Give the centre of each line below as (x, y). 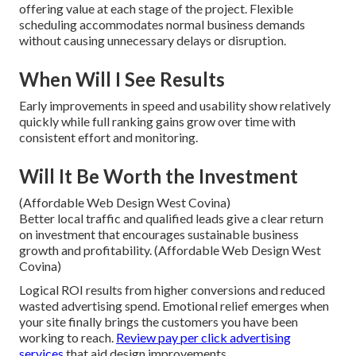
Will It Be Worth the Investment (159, 176)
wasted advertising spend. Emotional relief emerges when (174, 306)
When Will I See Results (122, 79)
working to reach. (68, 338)
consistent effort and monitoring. (108, 137)
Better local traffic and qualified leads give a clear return (171, 219)
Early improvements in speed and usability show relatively (175, 106)
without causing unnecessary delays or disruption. (153, 41)
